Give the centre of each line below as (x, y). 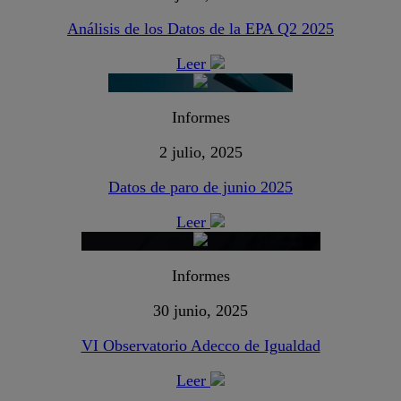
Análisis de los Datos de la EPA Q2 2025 (200, 29)
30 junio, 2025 (200, 311)
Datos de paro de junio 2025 (200, 188)
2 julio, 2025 (200, 153)
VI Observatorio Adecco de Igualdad (200, 346)
